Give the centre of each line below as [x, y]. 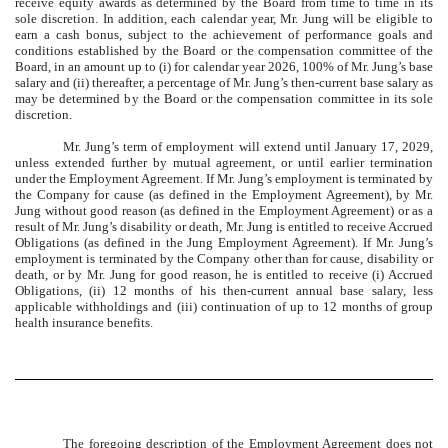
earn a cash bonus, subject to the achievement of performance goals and [224, 34]
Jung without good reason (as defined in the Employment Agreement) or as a [224, 210]
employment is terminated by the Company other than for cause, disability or [224, 258]
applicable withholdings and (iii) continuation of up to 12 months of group [224, 306]
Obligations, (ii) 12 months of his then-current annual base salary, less [224, 290]
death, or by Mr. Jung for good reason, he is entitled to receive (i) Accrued [224, 274]
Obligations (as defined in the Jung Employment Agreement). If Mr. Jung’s [224, 242]
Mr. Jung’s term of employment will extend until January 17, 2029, [248, 146]
